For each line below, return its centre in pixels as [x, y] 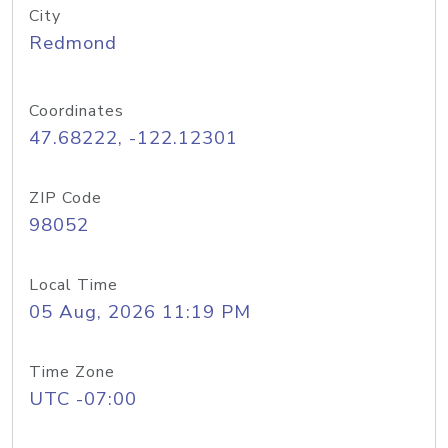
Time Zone [72, 372]
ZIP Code [65, 198]
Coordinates [76, 111]
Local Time [73, 285]
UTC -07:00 [83, 399]
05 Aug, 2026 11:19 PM [140, 312]
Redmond [73, 43]
